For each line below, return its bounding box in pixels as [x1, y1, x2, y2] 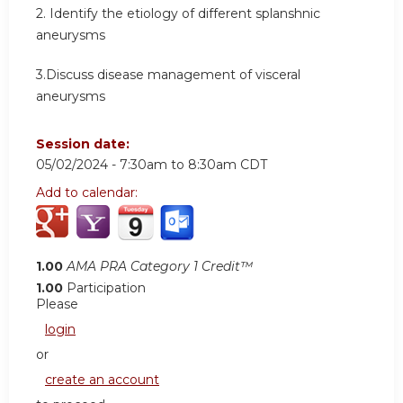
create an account [45, 372, 159, 389]
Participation [67, 280, 146, 297]
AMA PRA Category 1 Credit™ [67, 258, 253, 275]
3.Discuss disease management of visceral [36, 66, 300, 83]
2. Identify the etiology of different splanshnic [36, 5, 320, 22]
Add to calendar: [36, 184, 141, 201]
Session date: [36, 136, 133, 153]
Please [36, 296, 78, 313]
